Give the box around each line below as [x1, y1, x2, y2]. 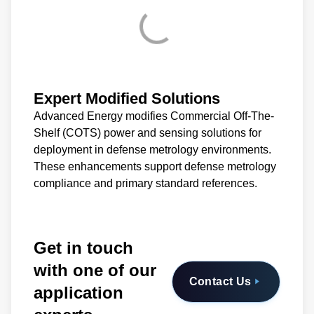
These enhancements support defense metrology [34, 160, 276, 172]
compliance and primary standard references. [34, 177, 257, 189]
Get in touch [34, 238, 133, 257]
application [34, 282, 123, 302]
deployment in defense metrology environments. [34, 143, 271, 156]
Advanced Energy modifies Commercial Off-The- [34, 109, 274, 122]
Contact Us [189, 275, 252, 287]
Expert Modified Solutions [34, 89, 220, 107]
